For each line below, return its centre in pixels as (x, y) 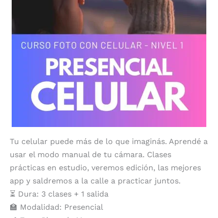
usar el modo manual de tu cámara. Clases (91, 154)
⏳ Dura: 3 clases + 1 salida (59, 194)
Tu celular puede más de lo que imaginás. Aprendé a (109, 141)
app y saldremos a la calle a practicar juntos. (95, 181)
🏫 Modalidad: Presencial (56, 207)
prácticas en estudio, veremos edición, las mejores (105, 167)
